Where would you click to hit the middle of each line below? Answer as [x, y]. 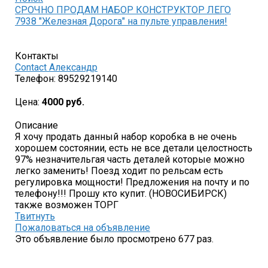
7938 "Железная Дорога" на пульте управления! [121, 21]
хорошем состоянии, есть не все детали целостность [134, 148]
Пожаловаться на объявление [83, 228]
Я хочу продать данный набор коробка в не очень [126, 137]
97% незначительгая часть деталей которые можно [130, 159]
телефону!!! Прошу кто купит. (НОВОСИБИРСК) [121, 194]
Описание [36, 125]
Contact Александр [56, 67]
